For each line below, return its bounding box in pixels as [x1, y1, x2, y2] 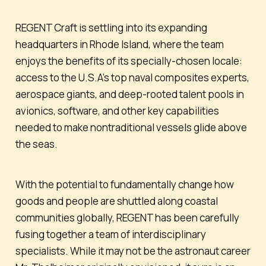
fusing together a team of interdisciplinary [15, 227, 206, 242]
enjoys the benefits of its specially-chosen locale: [15, 53, 242, 68]
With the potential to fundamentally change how [15, 178, 234, 192]
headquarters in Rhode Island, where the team [15, 37, 224, 51]
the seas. [15, 137, 59, 151]
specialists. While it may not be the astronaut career [15, 244, 251, 258]
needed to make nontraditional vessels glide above [15, 120, 247, 134]
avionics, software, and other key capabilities [15, 103, 219, 118]
